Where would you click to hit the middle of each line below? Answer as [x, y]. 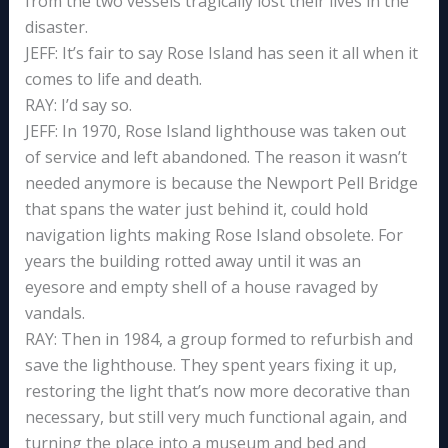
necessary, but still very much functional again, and [215, 417]
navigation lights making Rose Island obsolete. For [213, 235]
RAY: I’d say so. [78, 105]
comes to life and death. [113, 79]
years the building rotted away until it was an [192, 261]
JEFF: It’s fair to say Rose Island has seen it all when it [221, 53]
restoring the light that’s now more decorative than [217, 391]
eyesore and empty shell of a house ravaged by [201, 287]
